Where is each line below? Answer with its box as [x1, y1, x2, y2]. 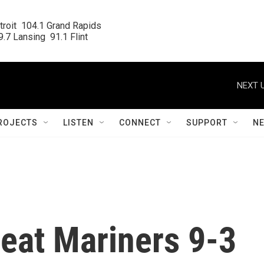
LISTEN [63, 118, 94, 127]
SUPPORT [186, 118, 227, 127]
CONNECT [119, 118, 161, 127]
